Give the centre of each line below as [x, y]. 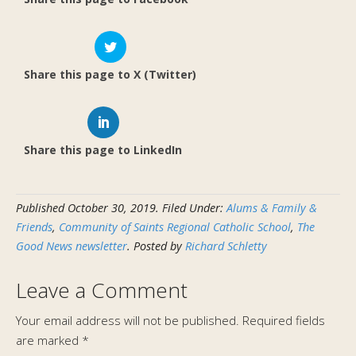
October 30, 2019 [112, 208]
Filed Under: [194, 208]
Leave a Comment [102, 290]
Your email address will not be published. [128, 321]
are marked [49, 341]
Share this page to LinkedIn [103, 149]
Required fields [284, 321]
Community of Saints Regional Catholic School [175, 227]
